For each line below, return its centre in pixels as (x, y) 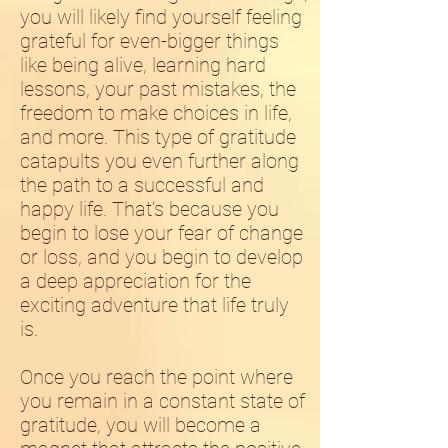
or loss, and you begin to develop (161, 257)
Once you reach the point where (156, 377)
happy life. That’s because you (149, 209)
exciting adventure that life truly (154, 305)
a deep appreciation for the (135, 281)
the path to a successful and (142, 185)
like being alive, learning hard (143, 65)
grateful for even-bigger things (149, 41)
